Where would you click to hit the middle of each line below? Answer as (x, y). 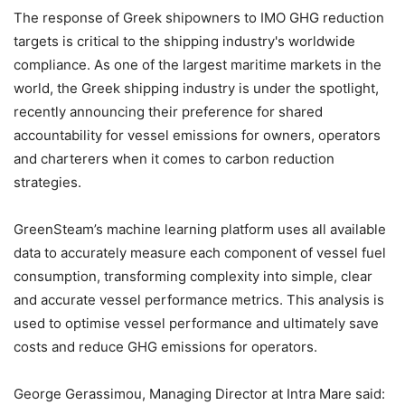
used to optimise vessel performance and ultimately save (196, 323)
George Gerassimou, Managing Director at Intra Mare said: (199, 393)
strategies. (47, 182)
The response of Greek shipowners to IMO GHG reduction (199, 17)
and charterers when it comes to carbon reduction (174, 158)
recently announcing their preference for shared (168, 111)
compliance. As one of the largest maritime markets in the (198, 64)
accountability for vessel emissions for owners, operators (197, 135)
